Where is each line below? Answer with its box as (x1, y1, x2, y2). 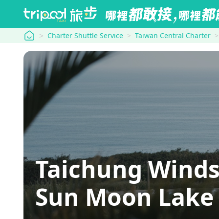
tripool (23, 29, 48, 40)
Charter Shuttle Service (47, 31, 123, 40)
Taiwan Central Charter (135, 31, 211, 40)
